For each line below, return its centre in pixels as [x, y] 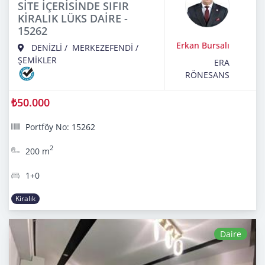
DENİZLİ [47, 47]
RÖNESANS [207, 75]
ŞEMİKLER [37, 60]
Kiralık [26, 198]
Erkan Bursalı [203, 45]
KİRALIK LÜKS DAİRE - [73, 18]
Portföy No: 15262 [60, 127]
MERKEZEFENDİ [103, 47]
